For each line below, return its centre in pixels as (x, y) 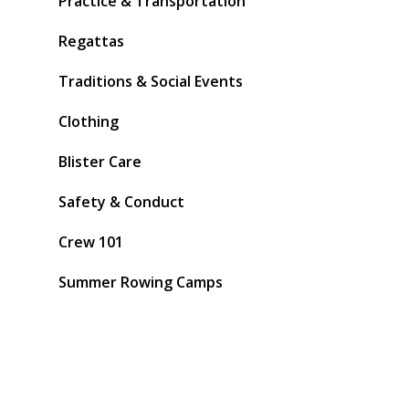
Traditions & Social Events (151, 81)
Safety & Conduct (121, 202)
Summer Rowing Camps (141, 282)
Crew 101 (91, 242)
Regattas (91, 41)
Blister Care (100, 162)
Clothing (89, 121)
